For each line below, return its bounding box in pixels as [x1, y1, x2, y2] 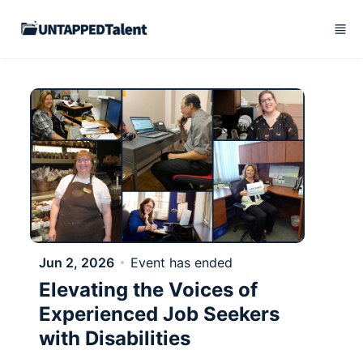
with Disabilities [39, 326, 190, 350]
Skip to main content [5, 6, 133, 23]
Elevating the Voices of [39, 277, 258, 301]
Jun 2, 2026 [39, 254, 114, 271]
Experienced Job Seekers [39, 301, 280, 326]
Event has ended [130, 254, 233, 271]
